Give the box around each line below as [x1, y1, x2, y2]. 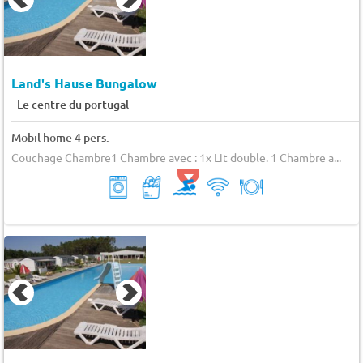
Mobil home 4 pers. [11, 129, 109, 145]
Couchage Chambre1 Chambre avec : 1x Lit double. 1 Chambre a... [11, 149, 341, 164]
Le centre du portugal [16, 96, 129, 112]
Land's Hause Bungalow [11, 74, 157, 92]
